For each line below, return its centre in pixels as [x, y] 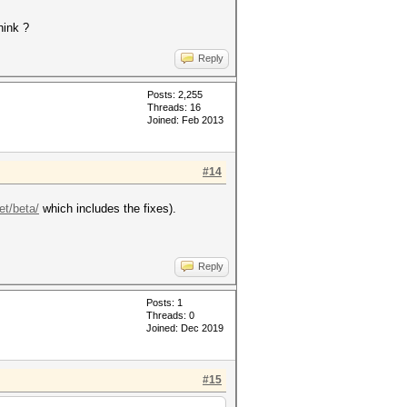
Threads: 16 [174, 107]
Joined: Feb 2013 [185, 120]
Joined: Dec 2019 [185, 328]
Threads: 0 [170, 315]
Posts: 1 [164, 303]
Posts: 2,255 [175, 94]
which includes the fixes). [108, 208]
